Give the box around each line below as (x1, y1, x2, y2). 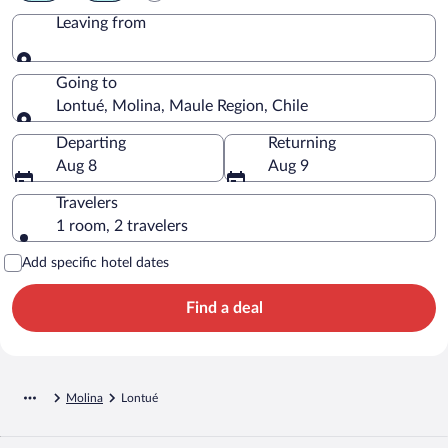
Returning (268, 134, 336, 151)
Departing (56, 134, 126, 151)
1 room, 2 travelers (56, 217, 188, 234)
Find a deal (185, 299, 263, 316)
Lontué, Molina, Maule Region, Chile (56, 97, 308, 114)
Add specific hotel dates (22, 255, 169, 270)
